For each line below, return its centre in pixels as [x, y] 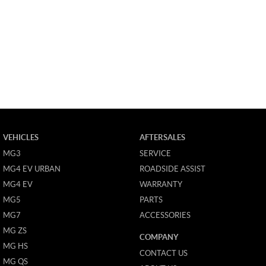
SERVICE [155, 153]
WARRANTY [161, 184]
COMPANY [159, 237]
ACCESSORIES [165, 215]
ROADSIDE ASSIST [172, 169]
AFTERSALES [162, 137]
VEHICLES [21, 137]
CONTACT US [163, 253]
